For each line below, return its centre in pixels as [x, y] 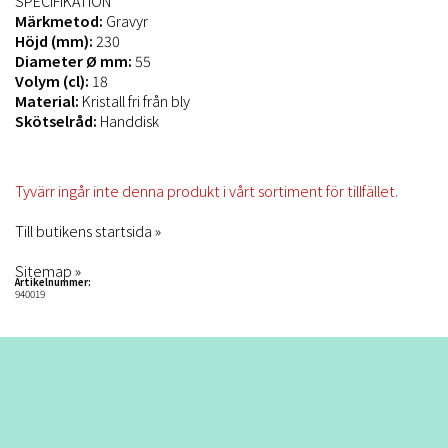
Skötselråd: [56, 120]
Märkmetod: [59, 20]
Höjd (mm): [54, 40]
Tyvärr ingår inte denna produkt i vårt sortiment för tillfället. [206, 190]
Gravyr [127, 20]
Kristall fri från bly [137, 100]
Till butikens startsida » [88, 230]
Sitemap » [48, 270]
